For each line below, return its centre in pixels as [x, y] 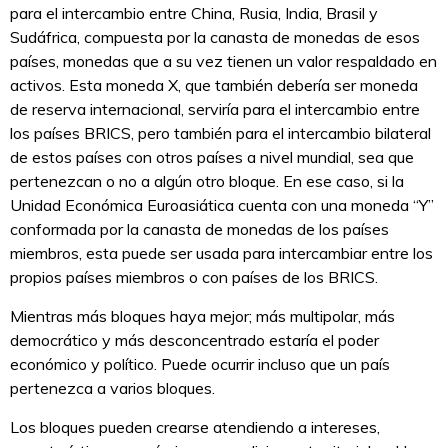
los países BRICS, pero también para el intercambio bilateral [220, 133]
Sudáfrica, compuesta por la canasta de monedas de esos [215, 37]
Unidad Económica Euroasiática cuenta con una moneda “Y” [222, 205]
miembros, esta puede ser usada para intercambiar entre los [221, 253]
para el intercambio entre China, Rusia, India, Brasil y [194, 13]
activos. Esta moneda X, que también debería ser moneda [214, 85]
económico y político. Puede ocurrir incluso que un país [200, 364]
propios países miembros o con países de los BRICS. [194, 277]
